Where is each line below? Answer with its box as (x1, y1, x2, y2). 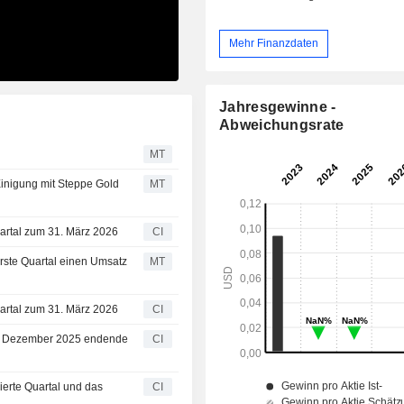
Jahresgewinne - (219, 98, 336, 115)
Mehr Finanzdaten (229, 36, 319, 50)
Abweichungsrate (219, 116, 344, 133)
